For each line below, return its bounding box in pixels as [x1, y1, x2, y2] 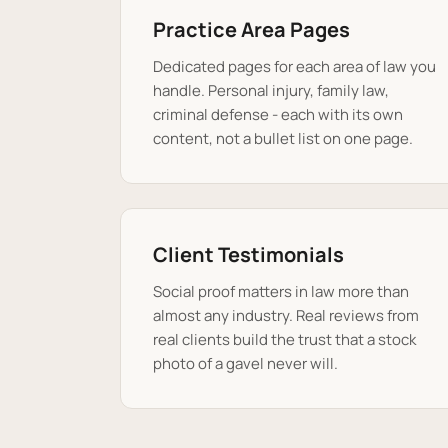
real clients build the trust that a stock [153, 329, 416, 350]
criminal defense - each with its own [153, 104, 403, 125]
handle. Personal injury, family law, [153, 80, 389, 101]
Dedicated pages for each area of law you [153, 56, 436, 77]
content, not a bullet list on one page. [153, 128, 413, 149]
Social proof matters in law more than [153, 281, 409, 302]
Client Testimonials [153, 241, 344, 268]
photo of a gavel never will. [153, 353, 338, 374]
